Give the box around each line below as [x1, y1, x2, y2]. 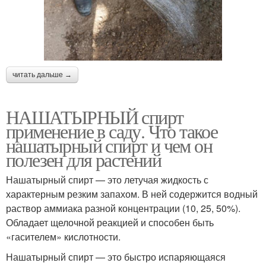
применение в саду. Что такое [6, 118, 218, 144]
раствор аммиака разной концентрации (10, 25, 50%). [6, 201, 240, 216]
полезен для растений [6, 147, 161, 173]
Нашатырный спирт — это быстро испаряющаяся [6, 250, 226, 264]
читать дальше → [12, 71, 72, 80]
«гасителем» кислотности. [6, 230, 121, 244]
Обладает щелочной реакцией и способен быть [6, 216, 214, 230]
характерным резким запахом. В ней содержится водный [6, 187, 258, 201]
